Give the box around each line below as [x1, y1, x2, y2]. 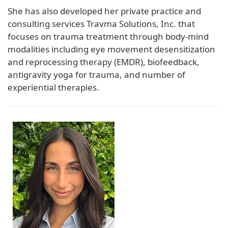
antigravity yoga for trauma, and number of [8, 68, 185, 80]
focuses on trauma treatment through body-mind [8, 30, 209, 42]
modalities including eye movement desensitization [8, 43, 215, 55]
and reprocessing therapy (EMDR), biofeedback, [8, 55, 199, 68]
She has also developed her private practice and [8, 5, 201, 17]
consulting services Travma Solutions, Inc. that [8, 17, 195, 30]
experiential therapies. [8, 81, 99, 93]
